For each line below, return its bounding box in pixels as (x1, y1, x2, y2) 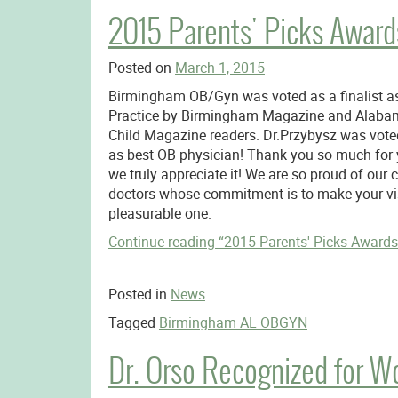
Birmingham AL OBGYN (158, 313, 307, 332)
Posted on (107, 58, 175, 77)
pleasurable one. (107, 203, 211, 223)
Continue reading (107, 232, 219, 251)
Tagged (107, 313, 159, 332)
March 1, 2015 (174, 58, 265, 77)
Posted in (107, 284, 171, 304)
